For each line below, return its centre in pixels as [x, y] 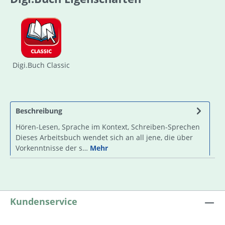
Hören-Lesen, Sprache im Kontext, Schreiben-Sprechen [108, 127]
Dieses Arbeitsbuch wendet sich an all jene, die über [104, 137]
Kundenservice [44, 201]
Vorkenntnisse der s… [53, 148]
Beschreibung [39, 110]
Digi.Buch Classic [41, 65]
